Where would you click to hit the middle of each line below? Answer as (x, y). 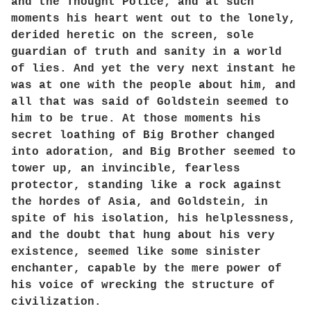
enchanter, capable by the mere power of (146, 269)
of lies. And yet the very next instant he (153, 69)
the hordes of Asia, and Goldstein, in (140, 202)
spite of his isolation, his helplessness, (153, 219)
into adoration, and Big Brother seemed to (153, 152)
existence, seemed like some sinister (136, 252)
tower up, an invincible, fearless (126, 169)
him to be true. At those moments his (136, 119)
